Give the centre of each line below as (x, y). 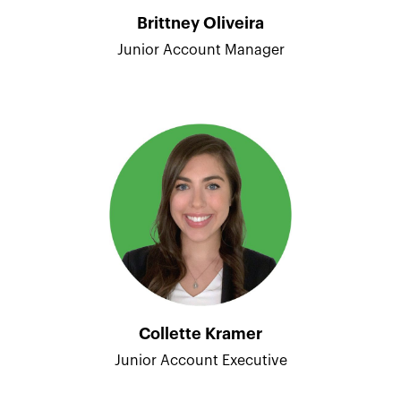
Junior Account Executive (200, 360)
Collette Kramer (200, 333)
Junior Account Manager (200, 50)
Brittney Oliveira (200, 23)
